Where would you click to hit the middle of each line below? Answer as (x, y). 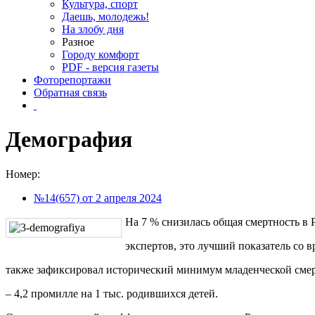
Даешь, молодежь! (105, 17)
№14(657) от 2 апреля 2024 (98, 198)
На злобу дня (93, 29)
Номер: (23, 174)
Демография (69, 140)
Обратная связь (70, 92)
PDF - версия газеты (110, 67)
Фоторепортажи (72, 80)
